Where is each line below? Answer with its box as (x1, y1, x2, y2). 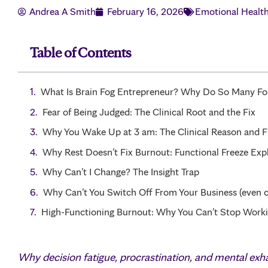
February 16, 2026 (107, 5, 184, 17)
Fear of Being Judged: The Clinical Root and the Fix (42, 105, 255, 118)
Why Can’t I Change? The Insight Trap (42, 166, 199, 178)
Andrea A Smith (29, 5, 96, 17)
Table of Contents (30, 42, 131, 61)
